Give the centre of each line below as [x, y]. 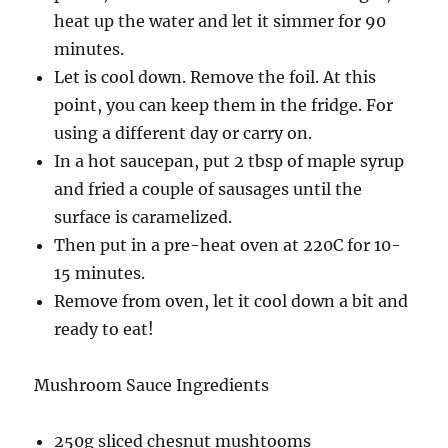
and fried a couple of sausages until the [208, 189]
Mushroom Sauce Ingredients [152, 385]
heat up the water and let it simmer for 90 [220, 21]
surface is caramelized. [143, 217]
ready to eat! [104, 329]
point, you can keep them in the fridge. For [224, 105]
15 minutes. [100, 273]
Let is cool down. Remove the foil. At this [215, 77]
